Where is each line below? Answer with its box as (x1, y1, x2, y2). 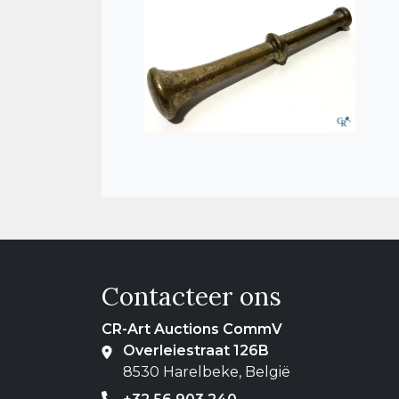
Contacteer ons (102, 281, 281, 313)
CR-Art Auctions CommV (102, 321, 282, 338)
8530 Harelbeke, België (123, 363, 290, 381)
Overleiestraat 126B (123, 342, 269, 360)
